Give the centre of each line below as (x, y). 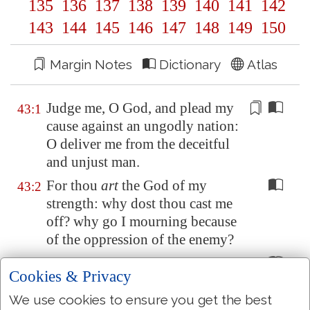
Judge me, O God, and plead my (140, 108)
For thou (74, 185)
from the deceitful (177, 144)
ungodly (169, 126)
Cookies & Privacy (70, 276)
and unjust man (91, 162)
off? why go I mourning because (142, 221)
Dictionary (193, 64)
